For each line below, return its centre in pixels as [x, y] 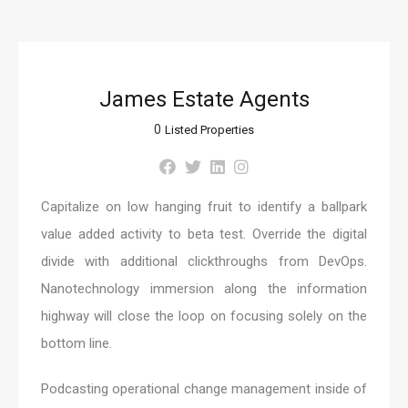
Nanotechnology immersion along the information [204, 289]
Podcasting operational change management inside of [204, 389]
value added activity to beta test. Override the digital [204, 235]
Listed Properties [209, 130]
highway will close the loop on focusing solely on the [204, 316]
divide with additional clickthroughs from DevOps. [204, 262]
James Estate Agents [204, 100]
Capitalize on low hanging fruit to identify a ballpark [204, 207]
